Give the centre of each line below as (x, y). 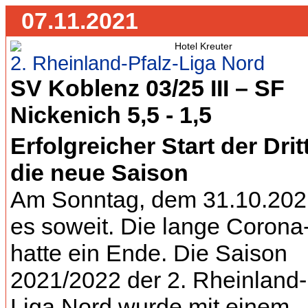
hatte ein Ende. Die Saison (149, 253)
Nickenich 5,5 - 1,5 (111, 115)
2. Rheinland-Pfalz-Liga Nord (137, 63)
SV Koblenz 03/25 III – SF (147, 88)
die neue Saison (99, 173)
